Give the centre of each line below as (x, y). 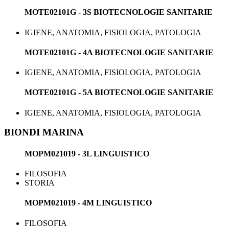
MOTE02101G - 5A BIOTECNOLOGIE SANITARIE (119, 93)
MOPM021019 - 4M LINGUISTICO (88, 203)
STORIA (40, 183)
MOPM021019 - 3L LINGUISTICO (87, 153)
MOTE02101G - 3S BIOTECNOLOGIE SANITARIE (119, 12)
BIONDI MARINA (44, 132)
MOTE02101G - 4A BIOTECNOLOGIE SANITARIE (119, 52)
